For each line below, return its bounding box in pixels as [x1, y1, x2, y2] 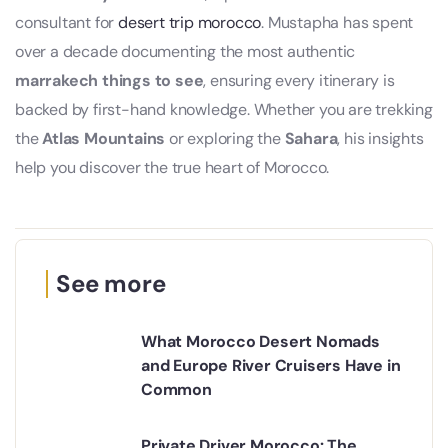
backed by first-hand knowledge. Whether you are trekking [15, 98, 433, 120]
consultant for [15, 11, 119, 33]
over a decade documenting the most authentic [15, 40, 356, 62]
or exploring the [165, 127, 285, 149]
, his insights [337, 127, 424, 149]
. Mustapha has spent [261, 11, 414, 33]
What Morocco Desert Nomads [141, 330, 380, 352]
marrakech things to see [15, 69, 204, 91]
